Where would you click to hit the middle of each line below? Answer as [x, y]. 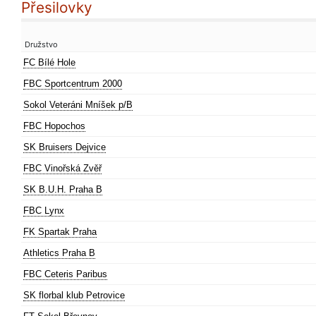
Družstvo [41, 44]
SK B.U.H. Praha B [63, 189]
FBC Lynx [44, 211]
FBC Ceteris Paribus [65, 274]
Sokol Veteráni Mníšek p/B [78, 105]
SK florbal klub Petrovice [74, 295]
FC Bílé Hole [49, 62]
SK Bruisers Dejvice [65, 147]
